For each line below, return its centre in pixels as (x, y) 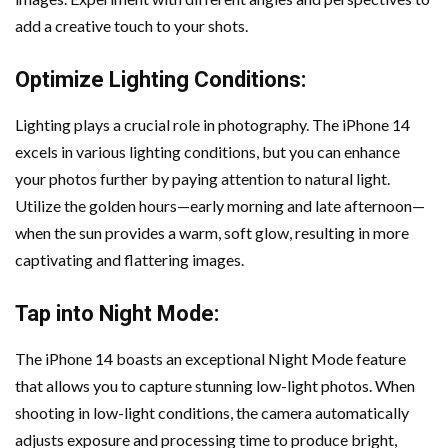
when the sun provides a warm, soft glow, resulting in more (212, 232)
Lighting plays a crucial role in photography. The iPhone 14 (212, 124)
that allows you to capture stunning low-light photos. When (215, 385)
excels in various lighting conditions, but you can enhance (207, 151)
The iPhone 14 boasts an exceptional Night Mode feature (210, 358)
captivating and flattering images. (129, 259)
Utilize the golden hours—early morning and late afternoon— (220, 205)
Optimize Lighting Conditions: (160, 79)
